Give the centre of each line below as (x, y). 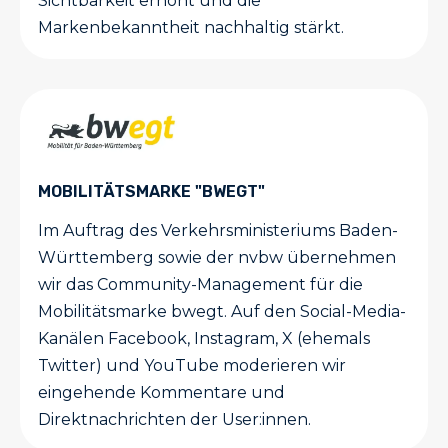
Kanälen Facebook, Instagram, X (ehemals (204, 339)
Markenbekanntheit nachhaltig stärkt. (191, 28)
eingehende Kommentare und (161, 393)
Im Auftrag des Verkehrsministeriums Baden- (218, 231)
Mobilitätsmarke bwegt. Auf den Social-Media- (222, 312)
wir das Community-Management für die (200, 285)
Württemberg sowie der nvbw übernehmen (217, 258)
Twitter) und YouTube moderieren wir (192, 366)
